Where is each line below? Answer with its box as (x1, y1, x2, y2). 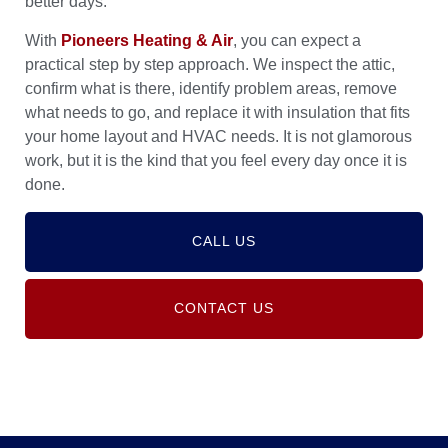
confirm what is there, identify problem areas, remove (25, 79, 397, 97)
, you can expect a (233, 31, 361, 49)
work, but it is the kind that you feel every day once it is (25, 151, 407, 169)
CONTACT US (174, 300, 274, 316)
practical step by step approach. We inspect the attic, (25, 55, 395, 73)
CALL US (192, 233, 256, 249)
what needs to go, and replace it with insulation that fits (25, 103, 410, 121)
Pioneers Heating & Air (61, 31, 233, 49)
